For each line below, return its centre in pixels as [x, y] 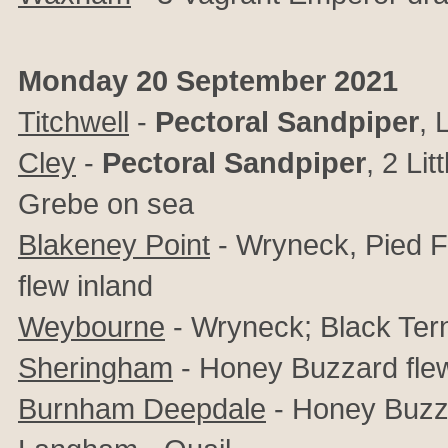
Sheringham [95, 367]
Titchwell [73, 121]
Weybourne [91, 326]
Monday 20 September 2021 [208, 80]
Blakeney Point [114, 244]
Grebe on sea [106, 203]
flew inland [85, 285]
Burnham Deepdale [142, 408]
